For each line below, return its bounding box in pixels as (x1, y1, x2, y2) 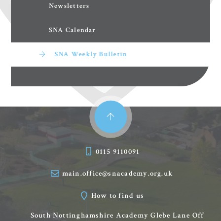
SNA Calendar (49, 26, 96, 35)
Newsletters (49, 1, 90, 11)
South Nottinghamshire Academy (30, 210, 149, 220)
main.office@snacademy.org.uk (62, 168, 174, 179)
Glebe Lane (148, 210, 190, 220)
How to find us (91, 190, 144, 201)
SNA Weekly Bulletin (54, 50, 127, 59)
